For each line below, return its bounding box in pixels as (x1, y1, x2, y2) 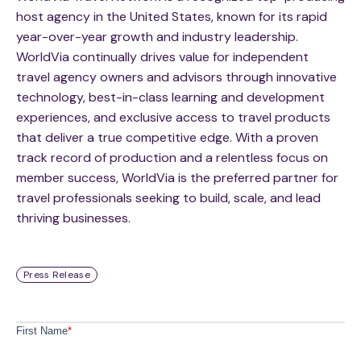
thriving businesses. (16, 210, 131, 227)
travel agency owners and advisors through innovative (16, 68, 337, 86)
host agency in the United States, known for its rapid (16, 8, 327, 26)
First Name (16, 324, 68, 337)
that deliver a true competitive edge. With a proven (16, 129, 318, 147)
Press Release (23, 268, 90, 282)
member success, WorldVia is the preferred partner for (16, 169, 338, 187)
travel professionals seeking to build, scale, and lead (16, 189, 321, 207)
